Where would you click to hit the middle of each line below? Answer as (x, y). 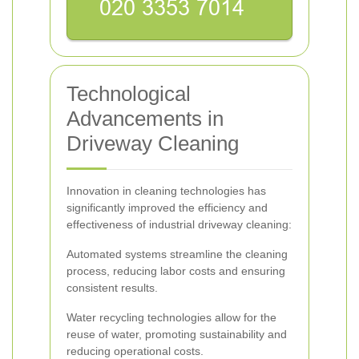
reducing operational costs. (135, 351)
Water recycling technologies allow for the (171, 317)
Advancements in (145, 119)
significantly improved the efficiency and (167, 208)
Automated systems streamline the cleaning (177, 254)
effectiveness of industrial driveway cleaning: (179, 224)
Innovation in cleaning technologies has (166, 191)
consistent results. (112, 288)
